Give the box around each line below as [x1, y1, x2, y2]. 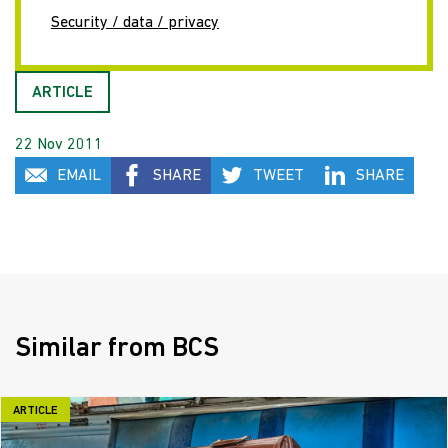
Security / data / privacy [51, 15, 219, 31]
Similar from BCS [15, 336, 219, 363]
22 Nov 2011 [15, 137, 103, 153]
